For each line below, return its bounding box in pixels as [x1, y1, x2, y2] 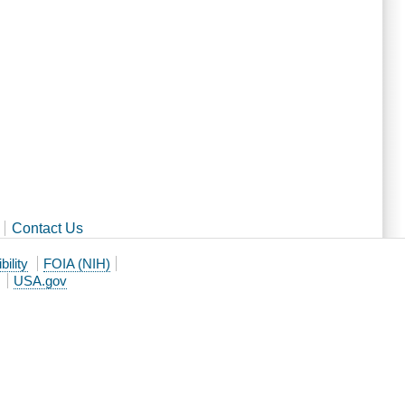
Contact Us [11, 220, 83, 236]
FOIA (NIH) [42, 255, 110, 271]
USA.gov [14, 272, 68, 288]
